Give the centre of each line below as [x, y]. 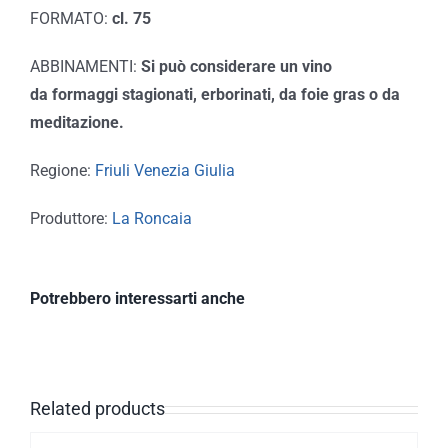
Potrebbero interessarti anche [137, 299]
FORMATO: [70, 19]
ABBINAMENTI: [85, 67]
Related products [97, 409]
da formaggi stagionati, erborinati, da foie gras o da [214, 95]
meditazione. [76, 123]
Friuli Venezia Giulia [164, 171]
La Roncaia [151, 219]
